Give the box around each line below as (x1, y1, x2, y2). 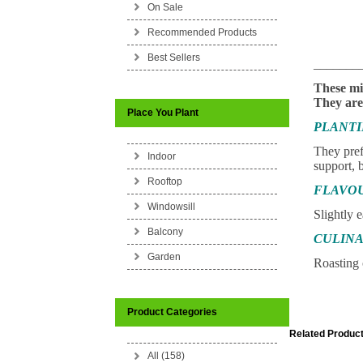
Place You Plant (126, 107, 199, 118)
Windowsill (147, 201, 195, 212)
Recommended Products (147, 27, 257, 38)
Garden (147, 251, 181, 263)
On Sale (147, 2, 183, 13)
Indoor (147, 151, 176, 162)
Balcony (147, 226, 183, 237)
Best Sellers (147, 52, 200, 63)
